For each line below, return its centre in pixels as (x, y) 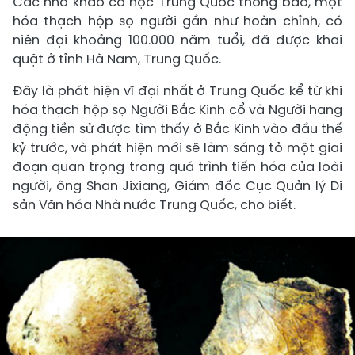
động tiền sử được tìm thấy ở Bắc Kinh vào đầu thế (177, 129)
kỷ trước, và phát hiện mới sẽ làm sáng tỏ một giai (177, 148)
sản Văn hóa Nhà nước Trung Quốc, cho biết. (154, 205)
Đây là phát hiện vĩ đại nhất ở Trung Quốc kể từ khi (177, 91)
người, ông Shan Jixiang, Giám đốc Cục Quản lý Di (177, 186)
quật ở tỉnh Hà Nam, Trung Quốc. (117, 59)
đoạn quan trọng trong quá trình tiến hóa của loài (177, 167)
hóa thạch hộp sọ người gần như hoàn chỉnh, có (177, 21)
